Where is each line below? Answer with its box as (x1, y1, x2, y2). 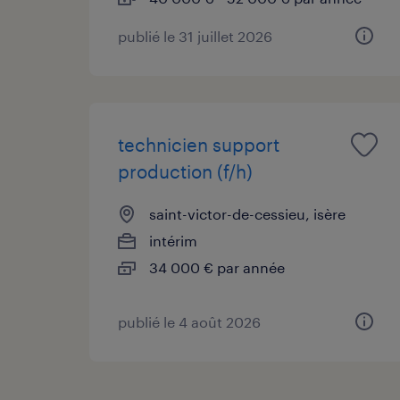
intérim (149, 231, 197, 249)
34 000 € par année (149, 258, 285, 276)
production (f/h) (118, 160, 253, 182)
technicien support (118, 133, 279, 155)
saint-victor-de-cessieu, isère (149, 204, 346, 222)
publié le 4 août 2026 (118, 312, 261, 330)
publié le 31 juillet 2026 (118, 27, 272, 45)
